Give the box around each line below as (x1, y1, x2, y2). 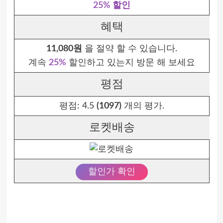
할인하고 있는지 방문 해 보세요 (66, 58, 195, 67)
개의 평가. (121, 102, 164, 111)
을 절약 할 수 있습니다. (82, 44, 177, 53)
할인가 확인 (88, 167, 135, 176)
